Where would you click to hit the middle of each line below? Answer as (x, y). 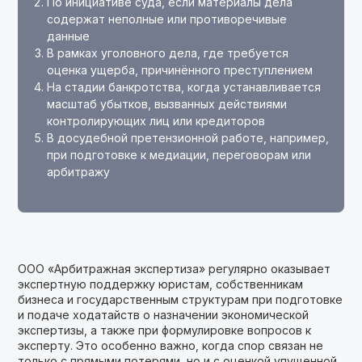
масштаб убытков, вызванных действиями (167, 104)
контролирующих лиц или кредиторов (156, 121)
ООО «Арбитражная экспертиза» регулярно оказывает (175, 269)
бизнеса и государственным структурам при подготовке (181, 299)
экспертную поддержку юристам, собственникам (161, 284)
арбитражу (79, 172)
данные (69, 36)
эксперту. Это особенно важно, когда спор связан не (171, 345)
